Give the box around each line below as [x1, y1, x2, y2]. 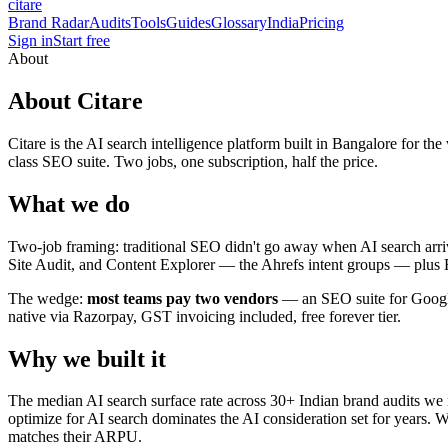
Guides [166, 14, 211, 31]
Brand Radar [8, 14, 89, 31]
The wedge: [8, 289, 87, 307]
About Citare [8, 87, 143, 114]
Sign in [8, 32, 53, 49]
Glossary [211, 14, 267, 31]
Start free [53, 32, 110, 49]
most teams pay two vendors [87, 289, 278, 307]
